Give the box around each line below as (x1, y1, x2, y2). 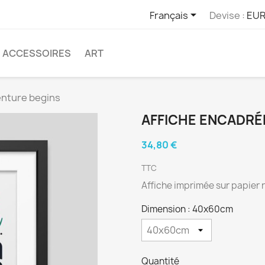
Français (150, 8, 188, 22)
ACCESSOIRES (2, 47, 71, 60)
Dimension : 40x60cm (141, 203, 233, 215)
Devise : (209, 8, 245, 22)
